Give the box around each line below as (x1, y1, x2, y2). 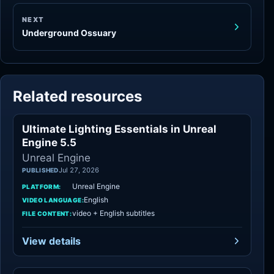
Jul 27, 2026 (58, 166, 99, 174)
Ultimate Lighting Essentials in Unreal (22, 123, 217, 135)
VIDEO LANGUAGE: (22, 196, 84, 204)
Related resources (13, 87, 142, 105)
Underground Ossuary (22, 28, 116, 38)
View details (22, 235, 81, 247)
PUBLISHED (22, 166, 59, 174)
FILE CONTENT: (22, 209, 72, 217)
